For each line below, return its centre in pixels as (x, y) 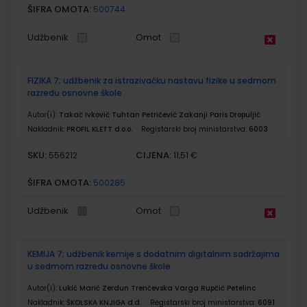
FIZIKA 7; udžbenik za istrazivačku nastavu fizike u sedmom (152, 80)
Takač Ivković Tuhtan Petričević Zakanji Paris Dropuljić (160, 114)
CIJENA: (154, 155)
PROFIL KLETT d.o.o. (99, 129)
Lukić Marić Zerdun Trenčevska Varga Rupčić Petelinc (157, 288)
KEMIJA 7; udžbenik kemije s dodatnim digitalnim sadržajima (153, 254)
